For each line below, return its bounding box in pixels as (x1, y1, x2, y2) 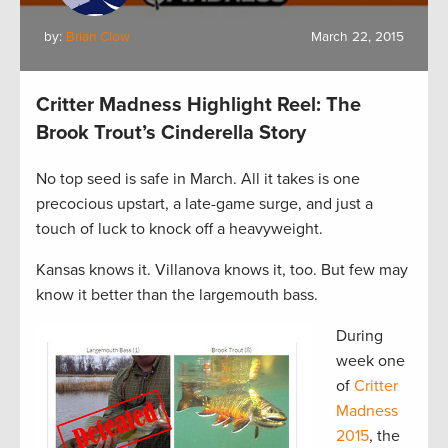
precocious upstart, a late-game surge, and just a (36, 194, 373, 214)
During (336, 326, 383, 346)
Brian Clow (66, 29, 130, 45)
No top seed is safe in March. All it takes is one (36, 169, 360, 189)
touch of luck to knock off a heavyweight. (36, 219, 323, 239)
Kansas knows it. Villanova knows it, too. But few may (36, 260, 408, 280)
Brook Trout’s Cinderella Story (36, 121, 306, 145)
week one (336, 351, 405, 371)
